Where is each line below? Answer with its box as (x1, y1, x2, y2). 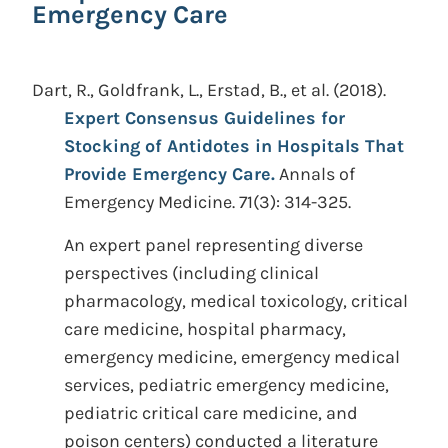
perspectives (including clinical (64, 262, 319, 284)
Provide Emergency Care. (64, 163, 275, 185)
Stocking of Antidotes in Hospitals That (64, 135, 404, 157)
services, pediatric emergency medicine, (64, 374, 389, 396)
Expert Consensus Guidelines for (64, 107, 345, 129)
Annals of (279, 163, 355, 185)
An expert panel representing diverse (64, 234, 363, 256)
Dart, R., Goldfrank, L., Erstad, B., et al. (32, 79, 329, 101)
